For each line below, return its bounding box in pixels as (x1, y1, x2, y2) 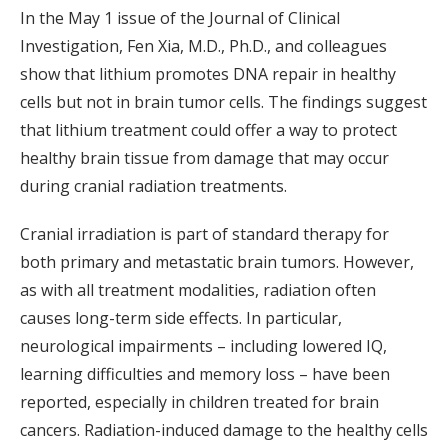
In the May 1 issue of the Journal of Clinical (20, 7, 340, 30)
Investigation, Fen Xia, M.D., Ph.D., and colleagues (20, 35, 387, 58)
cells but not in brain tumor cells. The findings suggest (20, 91, 427, 114)
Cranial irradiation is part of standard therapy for (20, 223, 389, 246)
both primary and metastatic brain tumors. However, (20, 251, 414, 274)
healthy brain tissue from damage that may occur (20, 147, 389, 170)
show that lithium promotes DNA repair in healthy (20, 63, 396, 86)
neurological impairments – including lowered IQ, (20, 335, 387, 358)
